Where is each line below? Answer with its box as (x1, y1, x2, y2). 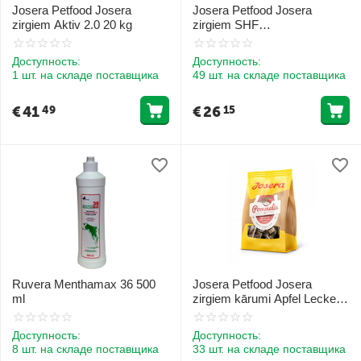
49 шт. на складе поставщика (193, 68, 346, 82)
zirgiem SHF (193, 18, 259, 32)
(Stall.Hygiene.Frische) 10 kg (193, 32, 345, 47)
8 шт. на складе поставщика (12, 342, 159, 355)
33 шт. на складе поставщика (193, 342, 346, 355)
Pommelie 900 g (193, 305, 278, 320)
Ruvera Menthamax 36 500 (12, 276, 156, 291)
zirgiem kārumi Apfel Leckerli (193, 291, 345, 305)
